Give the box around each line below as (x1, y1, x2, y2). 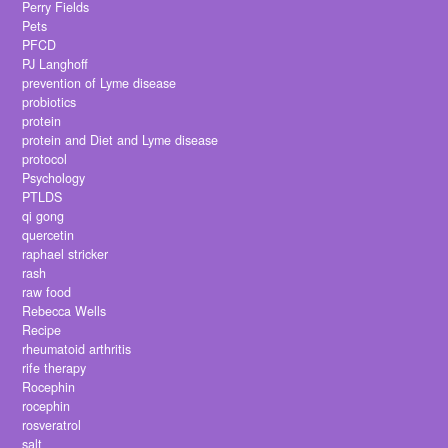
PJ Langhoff (22, 55, 89, 74)
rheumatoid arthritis (22, 340, 132, 359)
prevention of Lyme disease (22, 74, 177, 93)
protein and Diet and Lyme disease (22, 131, 219, 150)
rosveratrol (22, 416, 82, 435)
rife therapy (22, 359, 87, 378)
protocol (22, 150, 68, 169)
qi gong (22, 207, 65, 226)
